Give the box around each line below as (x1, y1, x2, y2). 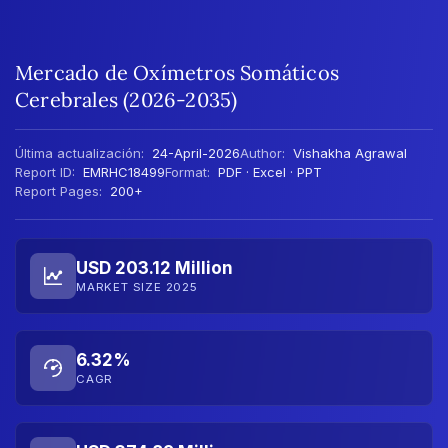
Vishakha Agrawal (293, 144, 407, 161)
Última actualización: (15, 144, 144, 161)
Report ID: (15, 163, 75, 180)
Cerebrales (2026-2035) (15, 86, 238, 112)
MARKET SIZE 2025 (76, 280, 198, 294)
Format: (165, 163, 210, 180)
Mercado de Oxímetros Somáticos (15, 59, 340, 85)
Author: (240, 144, 285, 161)
